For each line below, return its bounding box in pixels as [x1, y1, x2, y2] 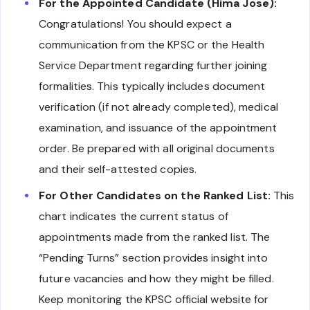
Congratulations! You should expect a [39, 16, 232, 31]
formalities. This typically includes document [39, 78, 266, 93]
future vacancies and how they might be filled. [39, 271, 274, 286]
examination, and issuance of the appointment [39, 120, 277, 135]
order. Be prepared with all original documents [39, 140, 275, 156]
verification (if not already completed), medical [39, 99, 278, 114]
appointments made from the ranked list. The [39, 229, 271, 244]
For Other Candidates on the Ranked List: [39, 188, 271, 203]
